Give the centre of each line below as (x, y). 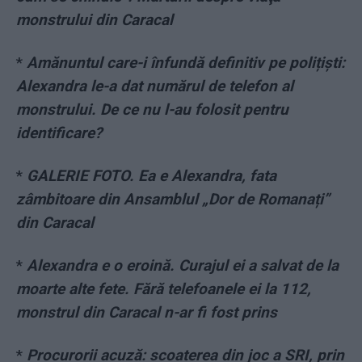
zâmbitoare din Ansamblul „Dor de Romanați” (173, 200)
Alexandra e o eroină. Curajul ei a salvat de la (183, 266)
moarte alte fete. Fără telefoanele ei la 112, (164, 289)
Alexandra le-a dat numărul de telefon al (155, 86)
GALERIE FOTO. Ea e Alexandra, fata (152, 176)
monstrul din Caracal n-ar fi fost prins (147, 313)
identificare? (59, 133)
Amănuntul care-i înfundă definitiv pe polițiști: (186, 63)
